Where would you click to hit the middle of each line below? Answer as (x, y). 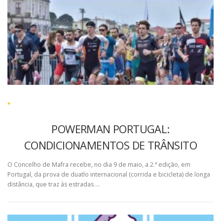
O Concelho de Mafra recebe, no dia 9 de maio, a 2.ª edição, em (99, 165)
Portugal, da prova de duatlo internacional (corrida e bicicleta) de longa (109, 175)
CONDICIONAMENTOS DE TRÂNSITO (110, 145)
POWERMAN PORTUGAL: (110, 129)
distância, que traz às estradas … (54, 184)
